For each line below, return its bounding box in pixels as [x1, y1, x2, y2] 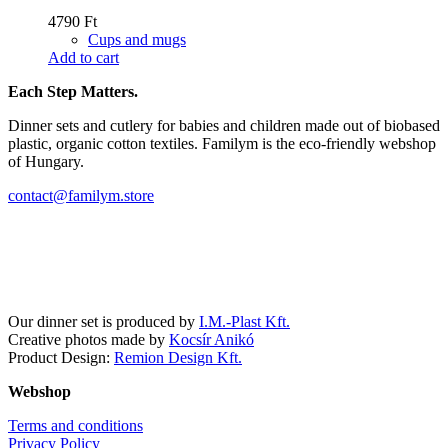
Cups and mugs [88, 31, 186, 49]
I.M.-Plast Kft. [199, 313, 290, 331]
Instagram [220, 239, 364, 280]
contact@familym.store [8, 187, 154, 205]
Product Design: [8, 349, 114, 367]
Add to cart [48, 49, 119, 67]
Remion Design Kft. [114, 349, 242, 367]
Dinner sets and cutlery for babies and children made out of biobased [8, 117, 440, 135]
